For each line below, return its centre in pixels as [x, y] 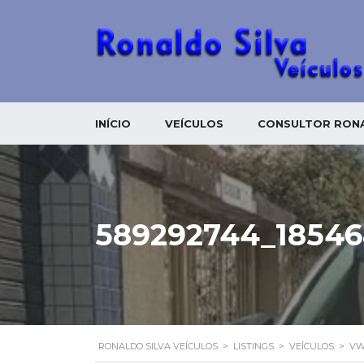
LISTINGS [253, 346]
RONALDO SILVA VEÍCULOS [158, 346]
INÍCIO [113, 123]
